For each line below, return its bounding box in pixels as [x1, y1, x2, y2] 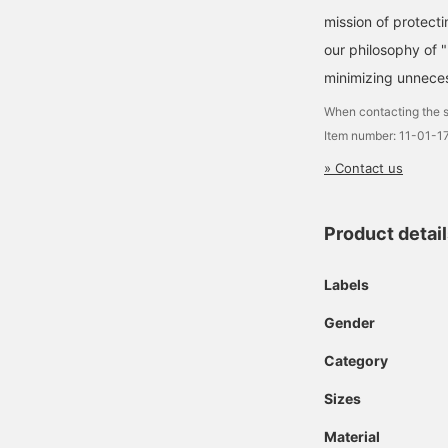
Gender [324, 314, 375, 331]
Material [324, 428, 380, 445]
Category [324, 352, 388, 369]
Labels [324, 276, 369, 293]
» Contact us [324, 160, 403, 176]
